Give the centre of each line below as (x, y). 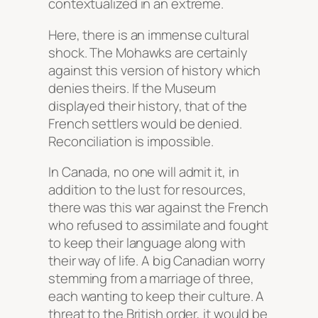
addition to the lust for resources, (147, 190)
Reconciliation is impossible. (131, 141)
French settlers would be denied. (145, 123)
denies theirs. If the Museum (132, 88)
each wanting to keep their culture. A (157, 296)
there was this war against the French (159, 208)
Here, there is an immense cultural (149, 34)
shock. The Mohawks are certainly (148, 52)
